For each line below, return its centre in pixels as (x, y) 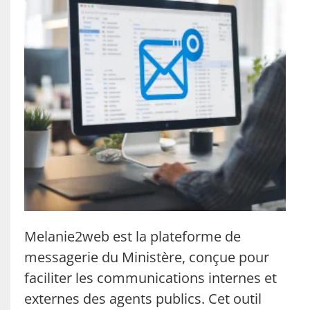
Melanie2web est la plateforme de (133, 236)
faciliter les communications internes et (151, 278)
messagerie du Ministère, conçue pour (147, 257)
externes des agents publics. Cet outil (143, 299)
